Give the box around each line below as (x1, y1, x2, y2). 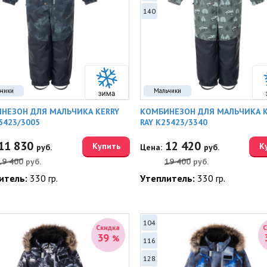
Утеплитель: (139, 172, 197, 184)
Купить (92, 141, 120, 151)
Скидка (96, 223, 120, 232)
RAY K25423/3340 (139, 117, 207, 128)
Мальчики (153, 86, 181, 95)
